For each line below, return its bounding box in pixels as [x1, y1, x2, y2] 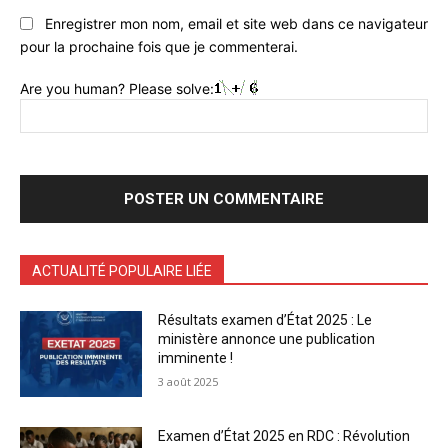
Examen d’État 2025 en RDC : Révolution [158, 427, 411, 444]
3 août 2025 [158, 374, 219, 390]
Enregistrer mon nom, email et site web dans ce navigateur [45, 15, 428, 33]
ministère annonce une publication [158, 331, 376, 348]
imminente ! [158, 350, 234, 367]
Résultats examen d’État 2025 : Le [158, 312, 373, 329]
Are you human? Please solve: [20, 80, 214, 98]
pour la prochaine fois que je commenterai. [20, 38, 298, 56]
